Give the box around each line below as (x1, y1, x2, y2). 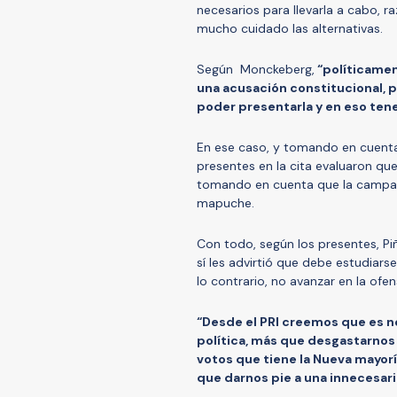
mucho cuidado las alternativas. (197, 19, 386, 36)
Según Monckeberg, (197, 60, 315, 77)
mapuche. (197, 194, 254, 211)
